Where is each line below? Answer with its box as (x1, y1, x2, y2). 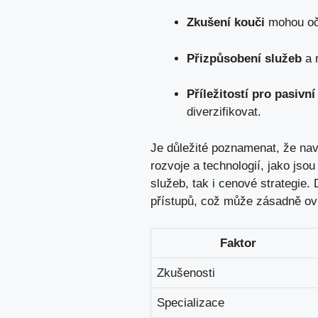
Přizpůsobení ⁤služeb (187, 51, 302, 65)
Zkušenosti (157, 266, 215, 280)
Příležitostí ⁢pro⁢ (187, 87, 275, 102)
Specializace (157, 296, 224, 310)
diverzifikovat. (187, 105, 261, 119)
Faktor (220, 236, 256, 251)
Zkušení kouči (187, 16, 265, 30)
